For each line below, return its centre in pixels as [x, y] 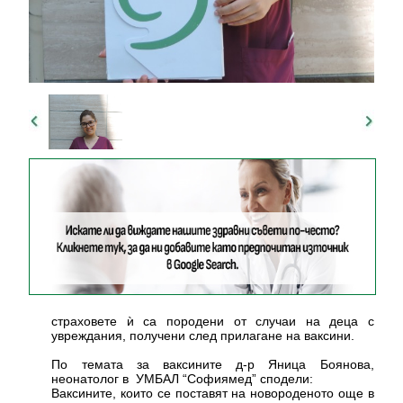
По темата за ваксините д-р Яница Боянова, [213, 364]
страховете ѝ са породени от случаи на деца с [213, 321]
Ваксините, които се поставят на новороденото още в [213, 393]
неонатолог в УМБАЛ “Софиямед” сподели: [183, 378]
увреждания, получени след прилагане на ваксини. [203, 335]
